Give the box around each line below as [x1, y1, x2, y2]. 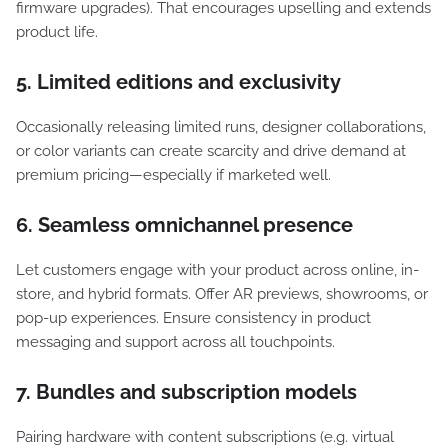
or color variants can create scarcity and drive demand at [16, 142, 406, 160]
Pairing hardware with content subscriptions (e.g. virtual [16, 428, 394, 446]
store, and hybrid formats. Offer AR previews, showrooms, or [16, 285, 428, 303]
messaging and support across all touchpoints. [16, 333, 335, 351]
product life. [16, 23, 98, 41]
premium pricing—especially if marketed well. [16, 166, 331, 184]
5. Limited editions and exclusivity [16, 70, 341, 94]
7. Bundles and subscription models [16, 380, 357, 404]
